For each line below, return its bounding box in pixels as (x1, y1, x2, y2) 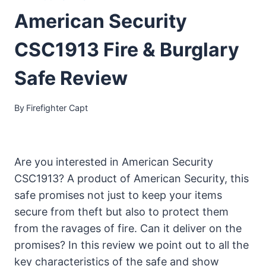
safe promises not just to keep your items (14, 189, 222, 202)
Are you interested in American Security (14, 156, 213, 169)
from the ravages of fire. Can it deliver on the (14, 222, 242, 235)
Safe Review (14, 66, 128, 90)
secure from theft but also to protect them (14, 205, 229, 218)
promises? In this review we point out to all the (14, 239, 249, 252)
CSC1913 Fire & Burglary (14, 38, 239, 62)
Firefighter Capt (26, 103, 88, 113)
